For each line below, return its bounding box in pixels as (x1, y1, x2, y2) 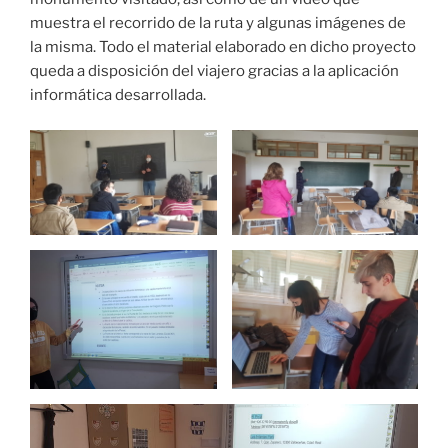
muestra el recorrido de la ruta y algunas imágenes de (30, 14, 406, 33)
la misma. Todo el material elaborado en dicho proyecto (30, 38, 416, 57)
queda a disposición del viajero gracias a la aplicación (30, 62, 399, 81)
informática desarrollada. (30, 86, 206, 105)
